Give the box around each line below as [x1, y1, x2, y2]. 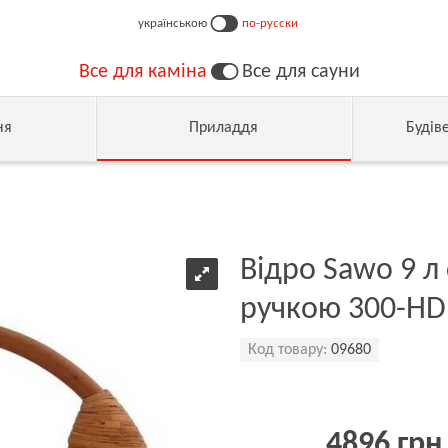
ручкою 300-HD [240, 294, 446, 326]
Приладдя [189, 120, 259, 136]
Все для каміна [78, 62, 207, 82]
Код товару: [248, 342, 327, 358]
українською [137, 17, 207, 30]
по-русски [241, 17, 298, 30]
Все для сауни [241, 62, 360, 82]
